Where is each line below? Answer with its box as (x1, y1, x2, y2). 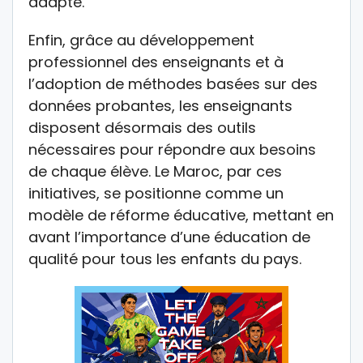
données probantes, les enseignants (28, 96, 293, 117)
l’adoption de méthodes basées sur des (28, 74, 318, 95)
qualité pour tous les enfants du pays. (28, 249, 301, 270)
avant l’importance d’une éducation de (28, 227, 310, 248)
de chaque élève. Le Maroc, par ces (28, 161, 282, 182)
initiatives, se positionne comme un (28, 183, 284, 204)
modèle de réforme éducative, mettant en (28, 205, 334, 226)
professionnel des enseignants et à (28, 52, 284, 73)
